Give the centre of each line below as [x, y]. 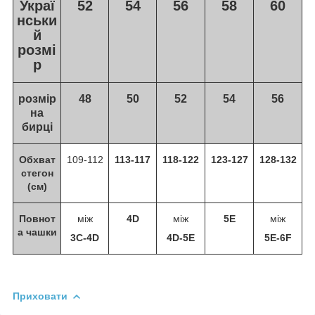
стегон [37, 173]
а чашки [37, 232]
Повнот [37, 218]
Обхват [37, 159]
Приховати [40, 296]
